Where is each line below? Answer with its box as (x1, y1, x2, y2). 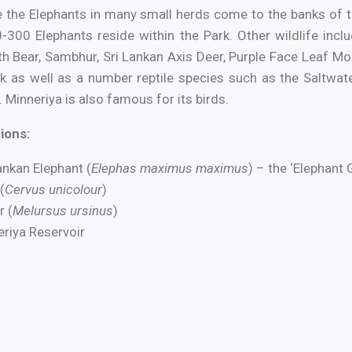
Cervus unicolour (4, 181, 102, 197)
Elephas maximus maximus (90, 159, 248, 176)
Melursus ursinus (12, 202, 113, 218)
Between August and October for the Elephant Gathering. (5, 299, 343, 316)
